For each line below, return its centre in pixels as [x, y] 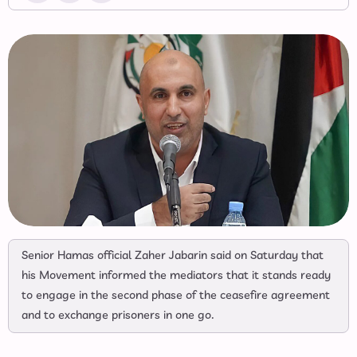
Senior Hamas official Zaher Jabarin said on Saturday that [173, 255]
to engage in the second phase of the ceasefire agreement [176, 295]
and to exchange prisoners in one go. [118, 315]
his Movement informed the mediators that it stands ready [176, 275]
